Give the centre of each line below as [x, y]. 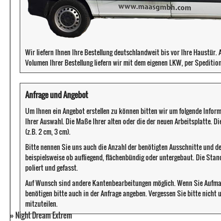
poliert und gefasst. [52, 167]
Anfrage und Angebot [56, 94]
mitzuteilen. [41, 203]
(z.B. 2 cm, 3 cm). [48, 131]
